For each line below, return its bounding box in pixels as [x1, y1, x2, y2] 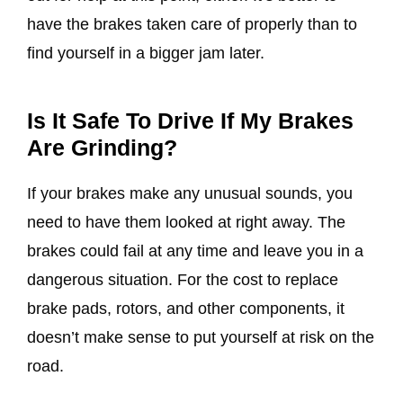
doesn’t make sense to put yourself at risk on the [27, 328, 374, 347]
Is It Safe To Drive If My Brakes [27, 108, 354, 134]
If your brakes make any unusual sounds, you [27, 184, 353, 203]
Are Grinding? [27, 135, 177, 161]
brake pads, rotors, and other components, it [27, 300, 345, 318]
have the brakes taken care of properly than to [27, 15, 357, 34]
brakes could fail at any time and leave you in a [27, 242, 363, 261]
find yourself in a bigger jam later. [27, 44, 269, 63]
